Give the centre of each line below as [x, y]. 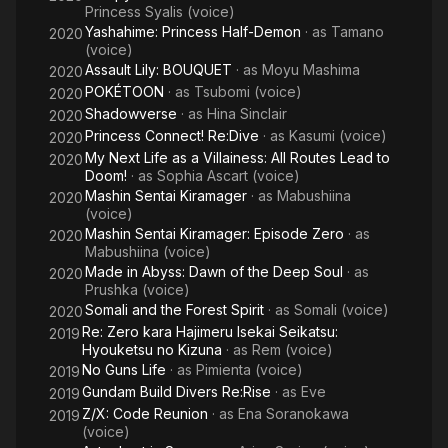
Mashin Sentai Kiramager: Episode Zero [214, 233]
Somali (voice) [341, 309]
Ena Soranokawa [293, 413]
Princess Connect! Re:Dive [172, 135]
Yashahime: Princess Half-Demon [193, 31]
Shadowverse [131, 113]
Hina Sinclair [247, 113]
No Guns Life [124, 369]
